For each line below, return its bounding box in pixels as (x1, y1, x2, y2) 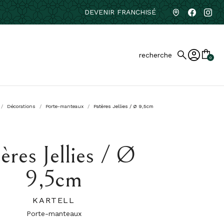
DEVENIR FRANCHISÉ (84, 8, 156, 16)
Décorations (7, 103, 35, 109)
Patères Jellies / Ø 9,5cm (93, 103, 153, 109)
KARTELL (32, 195, 75, 205)
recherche (139, 51, 172, 59)
